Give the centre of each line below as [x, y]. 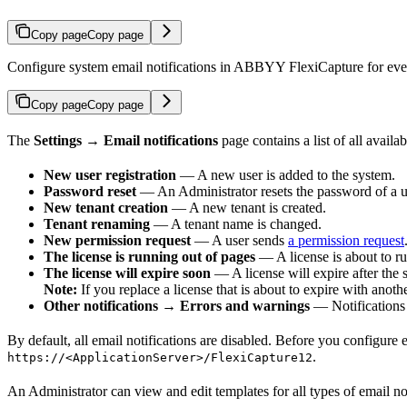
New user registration [110, 174]
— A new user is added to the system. [286, 174]
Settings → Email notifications [126, 140]
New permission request [117, 240]
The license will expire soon [127, 273]
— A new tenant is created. [247, 207]
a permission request [346, 240]
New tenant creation [106, 207]
